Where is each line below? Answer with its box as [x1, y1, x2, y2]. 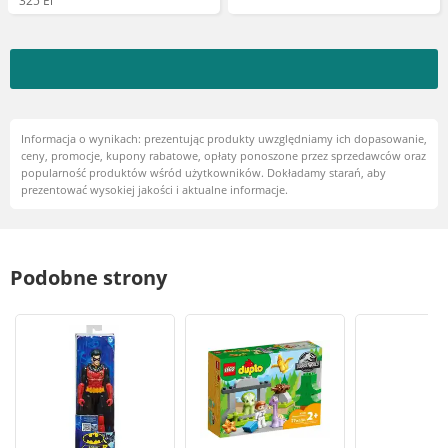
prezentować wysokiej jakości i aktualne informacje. [21, 182, 288, 197]
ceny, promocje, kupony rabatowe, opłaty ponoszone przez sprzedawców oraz [21, 148, 426, 163]
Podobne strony [10, 264, 167, 291]
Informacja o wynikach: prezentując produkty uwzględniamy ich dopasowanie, [21, 131, 427, 146]
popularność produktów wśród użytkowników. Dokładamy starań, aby [21, 165, 386, 180]
